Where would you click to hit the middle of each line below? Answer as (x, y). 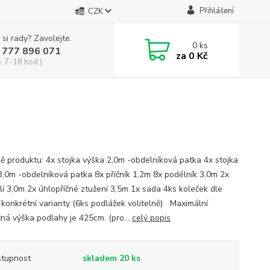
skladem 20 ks (111, 258)
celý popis (151, 218)
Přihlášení (216, 11)
